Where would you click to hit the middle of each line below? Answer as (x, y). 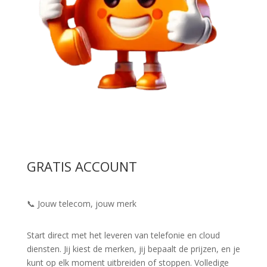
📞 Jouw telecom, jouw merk (81, 203)
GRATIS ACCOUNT (82, 166)
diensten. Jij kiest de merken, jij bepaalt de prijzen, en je (133, 249)
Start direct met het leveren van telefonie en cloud (123, 235)
